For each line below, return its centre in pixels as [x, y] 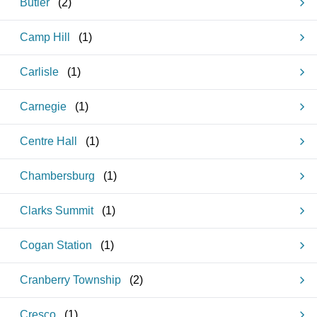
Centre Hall [48, 141]
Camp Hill [45, 37]
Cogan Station [56, 245]
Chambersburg [57, 176]
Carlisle [39, 72]
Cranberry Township [70, 280]
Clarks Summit [57, 211]
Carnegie [43, 106]
